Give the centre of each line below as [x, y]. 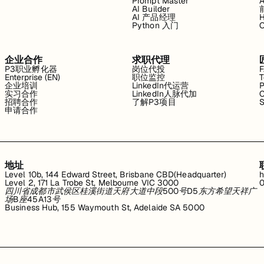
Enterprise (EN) [33, 77]
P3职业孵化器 [31, 69]
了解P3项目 [154, 102]
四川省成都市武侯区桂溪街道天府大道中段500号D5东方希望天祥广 [131, 191]
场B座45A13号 [32, 199]
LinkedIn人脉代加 [165, 94]
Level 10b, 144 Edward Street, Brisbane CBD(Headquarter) [116, 174]
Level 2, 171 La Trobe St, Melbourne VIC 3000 [92, 183]
